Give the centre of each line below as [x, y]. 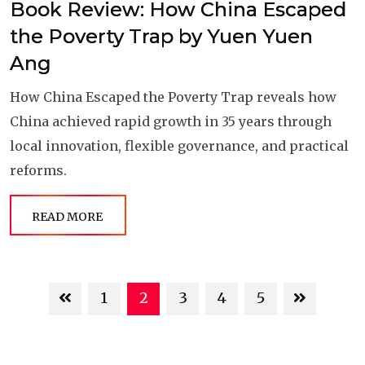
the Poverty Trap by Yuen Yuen [161, 36]
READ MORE [67, 216]
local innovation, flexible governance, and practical [179, 145]
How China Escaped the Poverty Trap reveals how [173, 97]
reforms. [38, 170]
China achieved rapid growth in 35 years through [171, 121]
